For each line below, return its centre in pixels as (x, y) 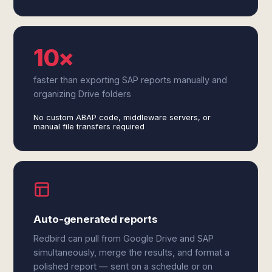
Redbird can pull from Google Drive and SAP (124, 238)
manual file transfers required (89, 127)
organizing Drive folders (83, 94)
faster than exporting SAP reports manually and (131, 80)
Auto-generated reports (96, 219)
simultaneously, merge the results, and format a (132, 252)
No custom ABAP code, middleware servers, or (122, 117)
